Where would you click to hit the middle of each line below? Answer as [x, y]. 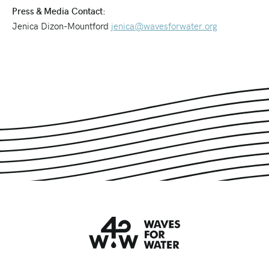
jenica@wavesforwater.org [164, 26]
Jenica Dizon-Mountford [62, 26]
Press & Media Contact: [59, 11]
